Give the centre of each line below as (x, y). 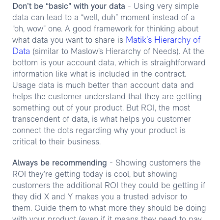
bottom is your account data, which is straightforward (109, 63)
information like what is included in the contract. (99, 74)
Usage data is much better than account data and (103, 86)
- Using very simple (162, 7)
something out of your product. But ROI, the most (101, 108)
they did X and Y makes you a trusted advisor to (99, 197)
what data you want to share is (69, 41)
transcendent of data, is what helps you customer (101, 120)
